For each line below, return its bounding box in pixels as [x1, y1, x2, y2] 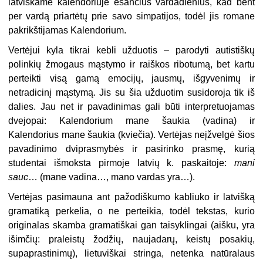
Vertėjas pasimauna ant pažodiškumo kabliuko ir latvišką [8, 192, 255, 203]
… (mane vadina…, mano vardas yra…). [28, 172, 195, 183]
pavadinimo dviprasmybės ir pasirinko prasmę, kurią [8, 144, 255, 154]
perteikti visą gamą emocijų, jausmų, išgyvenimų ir [8, 73, 255, 84]
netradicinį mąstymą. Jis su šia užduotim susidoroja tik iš [8, 87, 255, 98]
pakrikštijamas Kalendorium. [8, 25, 127, 36]
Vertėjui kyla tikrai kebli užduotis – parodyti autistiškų [8, 45, 255, 56]
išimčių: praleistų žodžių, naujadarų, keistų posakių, [8, 234, 255, 245]
